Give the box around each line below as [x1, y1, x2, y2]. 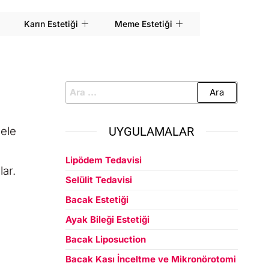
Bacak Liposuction [65, 234, 146, 245]
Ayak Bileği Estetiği [65, 214, 150, 225]
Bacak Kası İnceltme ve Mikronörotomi [65, 253, 236, 265]
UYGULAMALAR [109, 124, 195, 139]
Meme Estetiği [115, 19, 172, 29]
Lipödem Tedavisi [65, 154, 142, 166]
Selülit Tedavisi [65, 174, 132, 186]
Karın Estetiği [24, 19, 78, 29]
